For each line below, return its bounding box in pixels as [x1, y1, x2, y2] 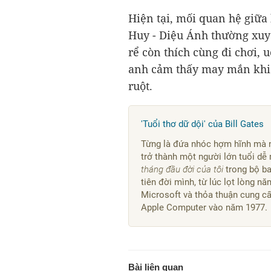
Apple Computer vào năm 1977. [141, 202, 267, 214]
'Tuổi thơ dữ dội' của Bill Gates [141, 119, 264, 130]
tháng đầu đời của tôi [141, 164, 223, 175]
